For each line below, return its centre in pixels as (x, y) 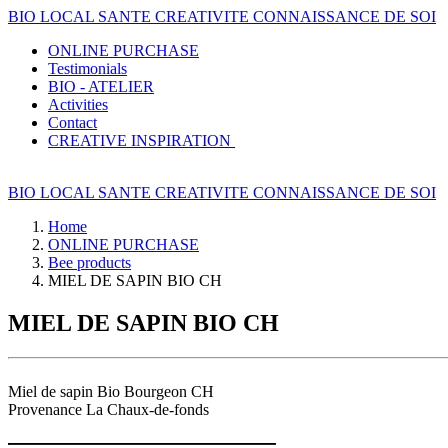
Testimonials (87, 68)
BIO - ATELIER (101, 86)
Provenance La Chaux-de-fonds (108, 409)
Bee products (89, 262)
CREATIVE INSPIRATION (139, 140)
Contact (72, 122)
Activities (78, 104)
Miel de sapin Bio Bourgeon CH (111, 391)
